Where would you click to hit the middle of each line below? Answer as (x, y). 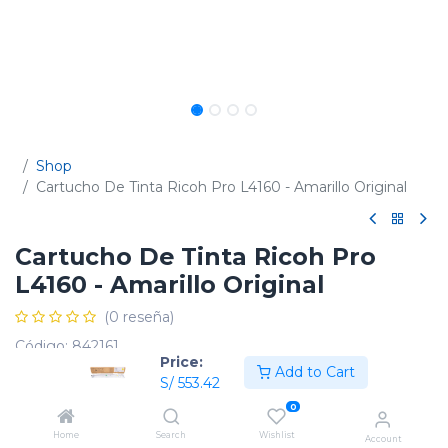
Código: (43, 346)
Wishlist (277, 435)
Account (383, 439)
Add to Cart (313, 372)
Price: (181, 361)
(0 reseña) (139, 317)
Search (171, 435)
